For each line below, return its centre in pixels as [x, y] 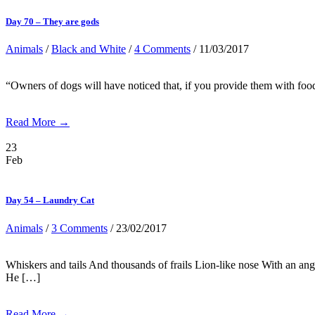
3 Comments [79, 228]
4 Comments [162, 49]
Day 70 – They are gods [52, 22]
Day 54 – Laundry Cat [50, 200]
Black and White [89, 49]
